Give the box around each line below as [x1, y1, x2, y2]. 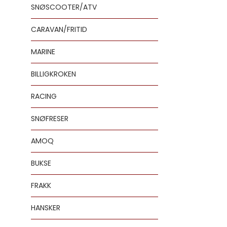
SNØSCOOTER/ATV [31, 2, 97, 12]
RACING [31, 91, 57, 101]
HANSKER [31, 203, 60, 213]
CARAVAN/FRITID [31, 24, 87, 34]
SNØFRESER [31, 113, 68, 124]
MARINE [31, 47, 55, 57]
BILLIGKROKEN [31, 69, 76, 79]
